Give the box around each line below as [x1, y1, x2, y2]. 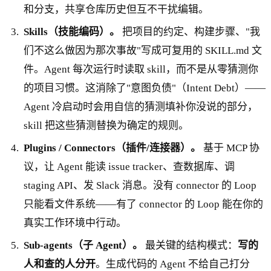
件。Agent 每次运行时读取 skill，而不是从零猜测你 [24, 63, 259, 75]
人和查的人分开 [24, 258, 96, 270]
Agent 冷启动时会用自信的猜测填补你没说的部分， [24, 100, 258, 113]
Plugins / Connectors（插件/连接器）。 [24, 142, 201, 154]
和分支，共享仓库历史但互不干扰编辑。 [24, 3, 209, 15]
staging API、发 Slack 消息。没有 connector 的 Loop [24, 179, 257, 191]
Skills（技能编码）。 [24, 25, 120, 38]
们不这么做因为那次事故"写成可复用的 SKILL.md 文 [24, 44, 263, 56]
